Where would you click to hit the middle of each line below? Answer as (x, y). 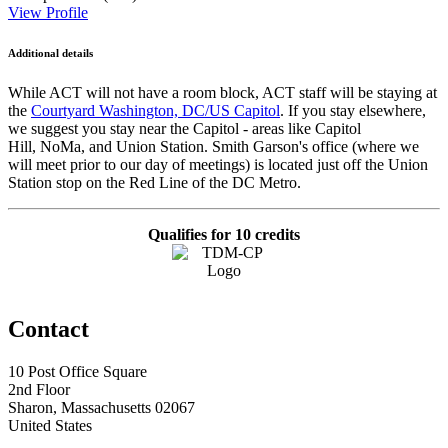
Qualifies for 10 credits (224, 235)
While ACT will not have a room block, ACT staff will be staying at (222, 93)
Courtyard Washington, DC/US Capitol (155, 111)
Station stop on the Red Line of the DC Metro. (154, 183)
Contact (48, 329)
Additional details (52, 53)
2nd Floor (39, 390)
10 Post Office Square (77, 372)
